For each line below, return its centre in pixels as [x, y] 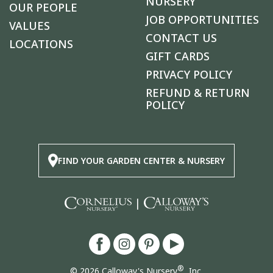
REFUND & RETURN [198, 93]
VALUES [30, 26]
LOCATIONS [41, 44]
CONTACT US [181, 38]
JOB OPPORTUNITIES [202, 20]
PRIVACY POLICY [189, 75]
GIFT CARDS [178, 56]
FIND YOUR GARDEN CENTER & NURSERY [141, 161]
